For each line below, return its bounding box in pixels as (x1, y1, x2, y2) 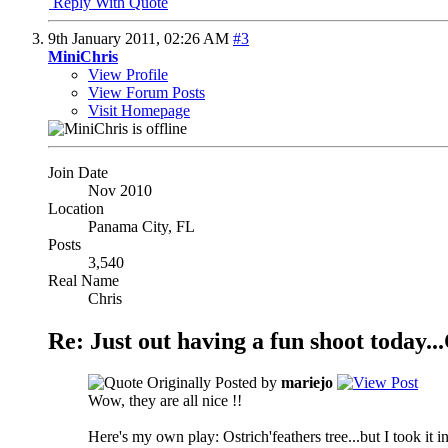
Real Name (48, 271, 119, 289)
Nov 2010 (88, 181, 152, 199)
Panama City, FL (88, 217, 195, 235)
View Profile (88, 65, 168, 83)
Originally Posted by (143, 374, 281, 392)
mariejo (281, 374, 333, 392)
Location (48, 199, 104, 217)
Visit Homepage (88, 101, 190, 119)
